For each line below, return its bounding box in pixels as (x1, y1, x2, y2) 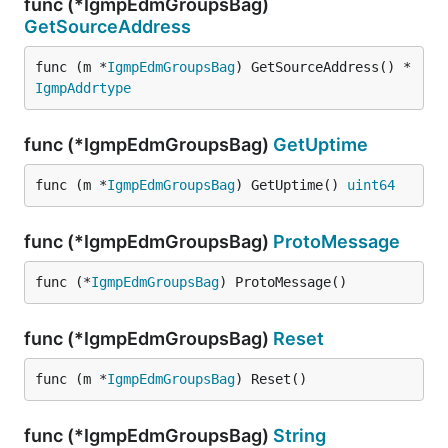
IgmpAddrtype (35, 80, 131, 96)
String (273, 425, 326, 446)
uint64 (347, 177, 395, 193)
